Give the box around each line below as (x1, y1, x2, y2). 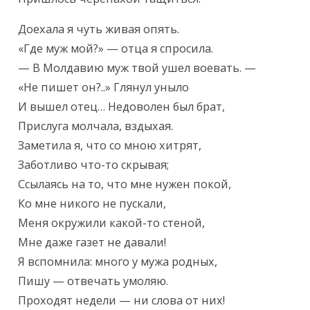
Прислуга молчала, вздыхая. (18, 118, 174, 134)
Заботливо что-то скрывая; (18, 157, 170, 173)
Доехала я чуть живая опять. (18, 21, 180, 37)
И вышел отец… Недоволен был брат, (18, 99, 226, 115)
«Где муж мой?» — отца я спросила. (18, 41, 214, 57)
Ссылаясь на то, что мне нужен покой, (18, 176, 232, 192)
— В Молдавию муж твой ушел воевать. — (18, 60, 257, 76)
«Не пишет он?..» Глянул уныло (18, 80, 190, 95)
